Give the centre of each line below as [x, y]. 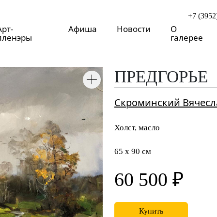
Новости [133, 29]
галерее [186, 38]
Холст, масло [137, 128]
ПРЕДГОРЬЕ [161, 77]
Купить [151, 211]
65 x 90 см [133, 151]
